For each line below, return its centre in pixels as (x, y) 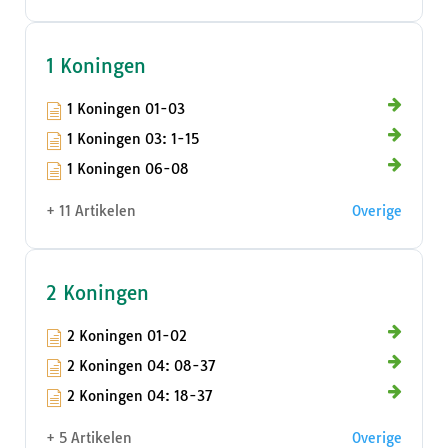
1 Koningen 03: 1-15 (133, 139)
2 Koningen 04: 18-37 (140, 396)
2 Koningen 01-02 (127, 336)
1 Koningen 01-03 (126, 109)
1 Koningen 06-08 (128, 169)
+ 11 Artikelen (91, 211)
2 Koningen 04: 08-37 (141, 366)
